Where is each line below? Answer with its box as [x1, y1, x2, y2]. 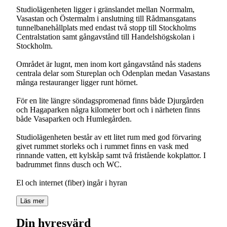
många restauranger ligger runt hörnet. [16, 78, 138, 87]
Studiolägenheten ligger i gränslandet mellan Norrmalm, [16, 5, 195, 14]
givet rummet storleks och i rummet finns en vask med [16, 141, 188, 150]
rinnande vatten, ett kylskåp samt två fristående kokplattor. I [16, 150, 206, 160]
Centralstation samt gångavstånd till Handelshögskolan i [16, 32, 195, 41]
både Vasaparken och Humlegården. [16, 114, 132, 123]
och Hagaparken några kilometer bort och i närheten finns [16, 105, 200, 114]
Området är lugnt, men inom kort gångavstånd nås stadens [16, 59, 201, 68]
